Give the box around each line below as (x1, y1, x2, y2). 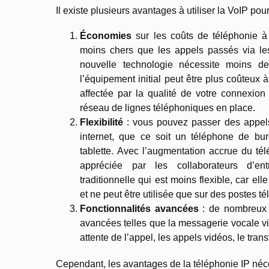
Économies (80, 30, 132, 41)
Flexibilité (80, 116, 124, 127)
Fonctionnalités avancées (80, 203, 203, 214)
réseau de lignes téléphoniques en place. (80, 102, 256, 113)
